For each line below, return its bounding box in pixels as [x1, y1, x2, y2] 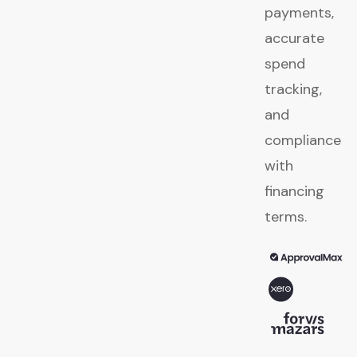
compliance [265, 131, 341, 151]
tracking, [265, 80, 322, 100]
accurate [265, 29, 324, 49]
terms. [265, 207, 307, 227]
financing [265, 182, 324, 202]
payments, [265, 3, 334, 23]
